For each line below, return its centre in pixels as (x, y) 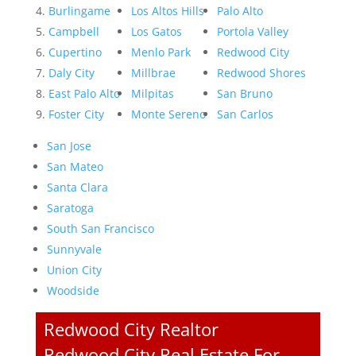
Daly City (71, 73)
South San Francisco (100, 229)
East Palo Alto (84, 94)
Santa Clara (77, 188)
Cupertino (75, 52)
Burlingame (79, 11)
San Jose (69, 146)
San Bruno (244, 94)
